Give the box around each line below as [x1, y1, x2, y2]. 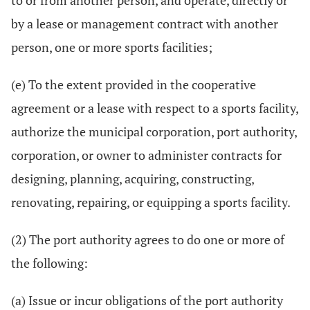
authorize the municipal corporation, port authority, [11, 123, 297, 140]
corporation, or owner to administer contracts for [11, 147, 282, 163]
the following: [11, 255, 88, 271]
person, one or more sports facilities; [11, 39, 212, 55]
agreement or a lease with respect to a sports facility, [11, 100, 298, 116]
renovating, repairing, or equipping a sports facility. [11, 194, 291, 210]
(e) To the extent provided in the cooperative [11, 76, 256, 93]
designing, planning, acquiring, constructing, [11, 170, 254, 187]
